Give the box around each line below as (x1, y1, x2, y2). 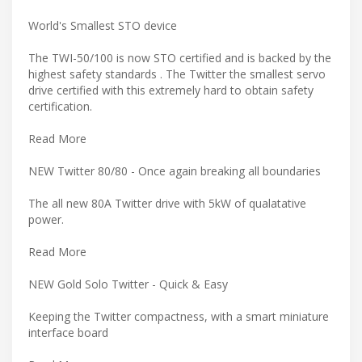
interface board (28, 324, 108, 340)
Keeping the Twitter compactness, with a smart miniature (28, 308, 329, 324)
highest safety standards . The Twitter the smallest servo (28, 65, 326, 82)
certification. (28, 98, 92, 114)
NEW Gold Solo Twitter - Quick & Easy (28, 276, 228, 292)
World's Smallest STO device (28, 17, 177, 33)
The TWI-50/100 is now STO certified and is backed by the (28, 49, 331, 65)
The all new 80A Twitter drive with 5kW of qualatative (28, 195, 306, 211)
